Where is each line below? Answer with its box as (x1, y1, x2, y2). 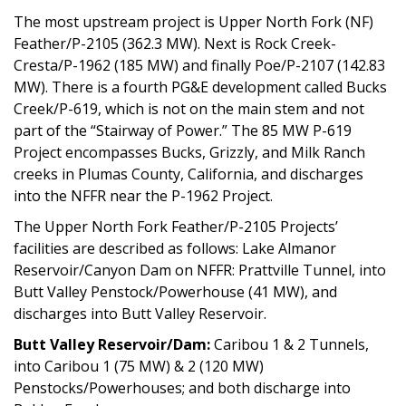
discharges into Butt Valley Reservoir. (14, 303, 266, 324)
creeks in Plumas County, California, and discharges (14, 163, 363, 184)
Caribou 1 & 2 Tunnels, (210, 333, 369, 354)
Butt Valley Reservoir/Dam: (14, 333, 210, 354)
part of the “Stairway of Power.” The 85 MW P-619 (14, 120, 352, 140)
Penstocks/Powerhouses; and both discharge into (14, 377, 351, 398)
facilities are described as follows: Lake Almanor (14, 237, 336, 258)
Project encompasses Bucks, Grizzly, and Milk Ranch (14, 141, 365, 162)
